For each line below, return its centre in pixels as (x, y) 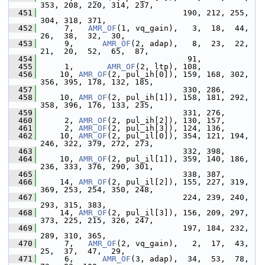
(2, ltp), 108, (169, 67)
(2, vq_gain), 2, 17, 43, (183, 243)
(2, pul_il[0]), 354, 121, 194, (178, 136)
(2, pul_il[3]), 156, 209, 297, (178, 213)
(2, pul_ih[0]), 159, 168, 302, (178, 74)
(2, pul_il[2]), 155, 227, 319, (178, 182)
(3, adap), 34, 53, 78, (190, 259)
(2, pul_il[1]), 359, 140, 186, (178, 159)
